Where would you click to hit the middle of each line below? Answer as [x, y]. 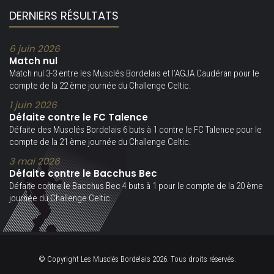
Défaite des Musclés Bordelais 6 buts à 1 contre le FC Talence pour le [135, 130]
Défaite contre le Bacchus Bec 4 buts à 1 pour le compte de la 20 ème [136, 186]
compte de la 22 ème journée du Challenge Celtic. [100, 86]
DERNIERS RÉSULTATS [64, 16]
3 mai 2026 [35, 161]
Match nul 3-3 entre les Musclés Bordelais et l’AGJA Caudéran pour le [134, 73]
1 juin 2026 [33, 105]
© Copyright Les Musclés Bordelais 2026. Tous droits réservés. [137, 259]
